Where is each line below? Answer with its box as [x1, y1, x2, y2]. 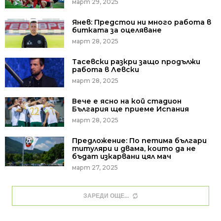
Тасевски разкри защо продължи [72, 57, 200, 66]
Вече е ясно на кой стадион [72, 96, 182, 106]
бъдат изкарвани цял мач [72, 151, 171, 161]
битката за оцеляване [72, 25, 162, 35]
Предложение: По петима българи [72, 136, 207, 145]
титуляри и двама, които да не [72, 144, 196, 153]
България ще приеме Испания [72, 104, 189, 113]
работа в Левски [72, 65, 139, 74]
